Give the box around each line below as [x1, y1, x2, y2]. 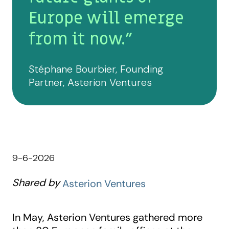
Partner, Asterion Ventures [29, 75, 152, 89]
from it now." [29, 28, 133, 50]
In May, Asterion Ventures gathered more [12, 211, 202, 224]
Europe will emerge [29, 7, 184, 29]
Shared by [12, 176, 62, 190]
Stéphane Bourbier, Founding [29, 62, 163, 76]
